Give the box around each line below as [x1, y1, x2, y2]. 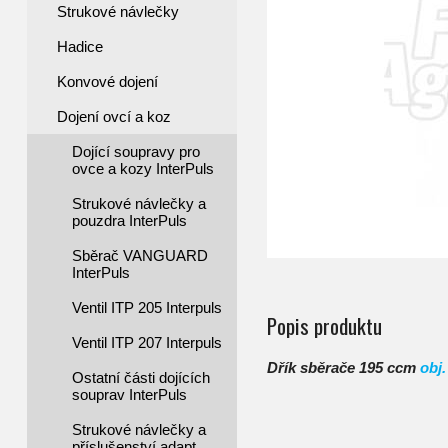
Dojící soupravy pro [72, 143, 200, 160]
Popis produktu [267, 310, 382, 342]
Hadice [57, 38, 103, 55]
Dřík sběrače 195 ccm [267, 358, 420, 376]
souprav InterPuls [72, 386, 187, 403]
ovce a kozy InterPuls [72, 160, 214, 177]
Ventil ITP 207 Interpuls [72, 334, 222, 351]
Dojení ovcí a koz [57, 108, 171, 125]
